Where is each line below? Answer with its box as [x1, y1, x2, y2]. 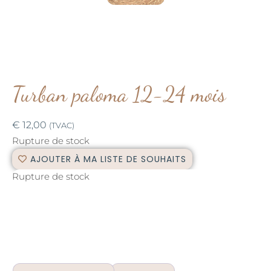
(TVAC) [49, 120, 74, 130]
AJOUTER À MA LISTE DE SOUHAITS [30, 152, 186, 165]
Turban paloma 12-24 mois [12, 80, 226, 107]
